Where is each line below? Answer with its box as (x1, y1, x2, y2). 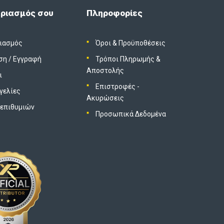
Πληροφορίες (86, 7, 143, 18)
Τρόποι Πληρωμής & (95, 54, 160, 63)
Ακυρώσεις (86, 93, 124, 102)
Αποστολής (86, 66, 124, 74)
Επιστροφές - (95, 82, 139, 90)
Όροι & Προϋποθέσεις (95, 38, 165, 47)
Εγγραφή (13, 54, 42, 63)
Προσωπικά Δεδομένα (95, 109, 166, 118)
